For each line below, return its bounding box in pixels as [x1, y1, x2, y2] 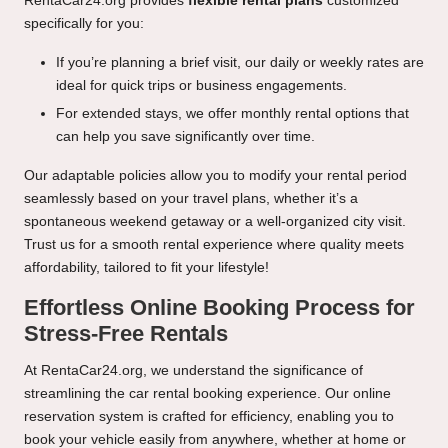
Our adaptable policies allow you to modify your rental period [24, 168, 407, 184]
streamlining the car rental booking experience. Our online [24, 386, 391, 402]
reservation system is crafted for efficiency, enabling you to [24, 409, 394, 425]
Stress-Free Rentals [24, 321, 228, 347]
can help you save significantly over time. [56, 129, 315, 145]
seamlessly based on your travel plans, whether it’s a [24, 191, 358, 207]
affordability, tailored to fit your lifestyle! [24, 260, 269, 276]
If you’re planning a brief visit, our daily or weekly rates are [56, 55, 424, 71]
